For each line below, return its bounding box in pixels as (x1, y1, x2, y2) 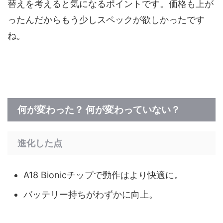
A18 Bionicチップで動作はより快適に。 (23, 169, 183, 180)
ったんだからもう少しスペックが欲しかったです (7, 14, 205, 25)
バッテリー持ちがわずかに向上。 (23, 189, 158, 200)
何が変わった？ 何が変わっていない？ (17, 104, 180, 115)
